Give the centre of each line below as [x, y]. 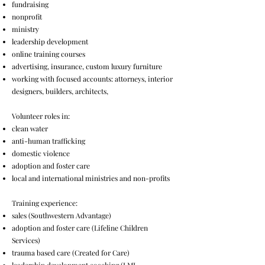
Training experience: [45, 203]
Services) [26, 240]
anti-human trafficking [49, 141]
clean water [31, 128]
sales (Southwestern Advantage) [62, 215]
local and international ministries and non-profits [92, 178]
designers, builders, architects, [61, 91]
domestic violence [41, 153]
